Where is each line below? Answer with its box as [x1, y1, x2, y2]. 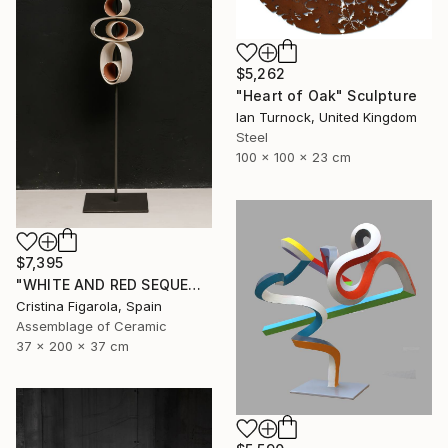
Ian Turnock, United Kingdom [236, 109, 417, 125]
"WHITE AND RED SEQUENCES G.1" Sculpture [188, 275, 202, 293]
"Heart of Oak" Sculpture [236, 87, 417, 104]
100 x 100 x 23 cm [236, 149, 351, 165]
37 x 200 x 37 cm [16, 337, 129, 354]
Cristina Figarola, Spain [16, 297, 162, 314]
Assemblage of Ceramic [16, 317, 167, 334]
